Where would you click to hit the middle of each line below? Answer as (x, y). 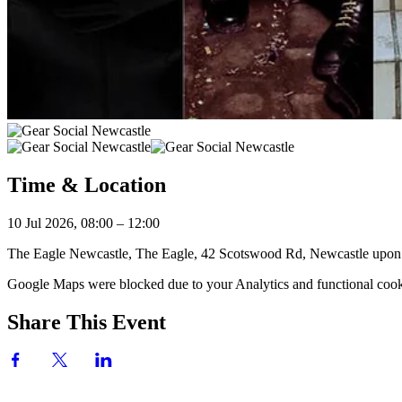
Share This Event (87, 322)
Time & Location (87, 185)
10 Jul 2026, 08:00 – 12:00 (83, 223)
